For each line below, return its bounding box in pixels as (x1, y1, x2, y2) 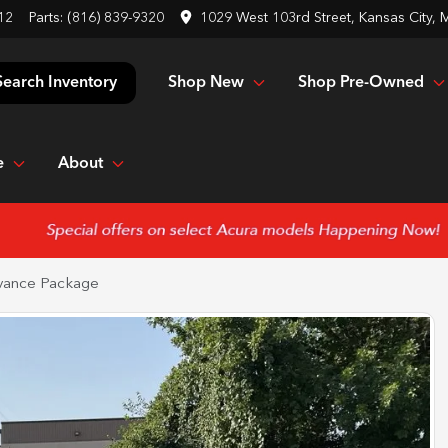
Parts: (29, 11, 67, 25)
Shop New (168, 74, 244, 91)
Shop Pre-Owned (298, 74, 424, 91)
